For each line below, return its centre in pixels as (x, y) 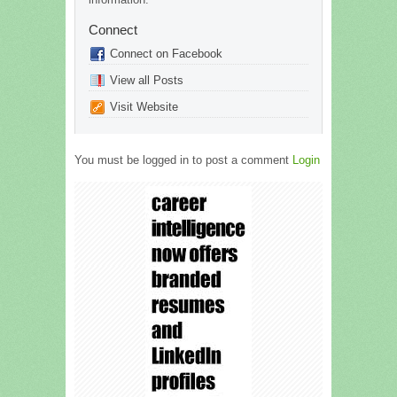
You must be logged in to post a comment (183, 160)
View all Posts (147, 80)
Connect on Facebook (166, 53)
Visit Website (144, 106)
